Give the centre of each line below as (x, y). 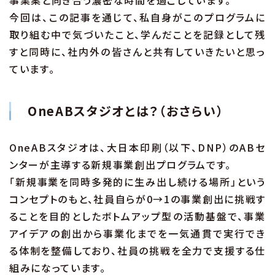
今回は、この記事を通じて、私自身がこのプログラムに (137, 17)
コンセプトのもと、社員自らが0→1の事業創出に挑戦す (137, 199)
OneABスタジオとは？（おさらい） (126, 111)
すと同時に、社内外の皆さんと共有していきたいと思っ (137, 52)
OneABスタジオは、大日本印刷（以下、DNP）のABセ (137, 148)
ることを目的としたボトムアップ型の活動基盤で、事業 (137, 216)
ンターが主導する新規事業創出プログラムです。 (120, 165)
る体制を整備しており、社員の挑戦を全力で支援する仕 (137, 251)
